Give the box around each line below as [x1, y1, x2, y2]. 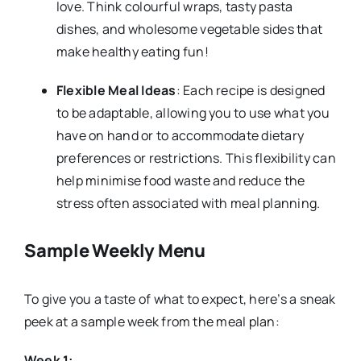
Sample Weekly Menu [23, 238, 206, 263]
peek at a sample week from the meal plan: [23, 313, 280, 331]
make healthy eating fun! [56, 42, 209, 60]
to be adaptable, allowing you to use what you [56, 103, 330, 122]
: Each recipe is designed [176, 81, 326, 99]
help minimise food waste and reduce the [56, 171, 305, 189]
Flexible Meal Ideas [56, 81, 176, 99]
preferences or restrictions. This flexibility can [56, 148, 336, 167]
